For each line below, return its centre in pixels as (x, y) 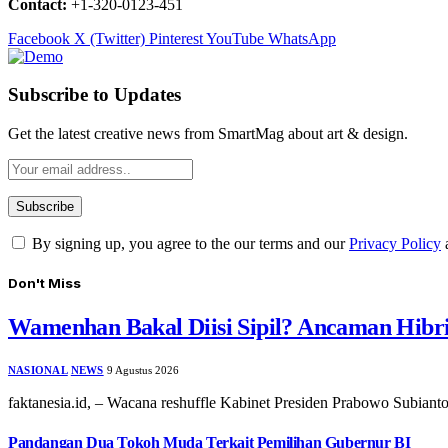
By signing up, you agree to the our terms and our (188, 244)
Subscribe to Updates (94, 95)
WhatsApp (302, 38)
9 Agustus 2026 (142, 370)
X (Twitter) (109, 38)
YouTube (235, 38)
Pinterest (176, 38)
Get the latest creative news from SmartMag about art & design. (208, 134)
